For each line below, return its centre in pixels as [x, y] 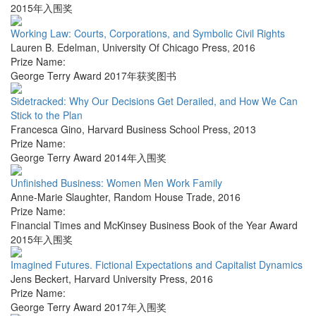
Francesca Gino [46, 129]
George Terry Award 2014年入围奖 [89, 158]
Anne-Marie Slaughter [59, 197]
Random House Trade [163, 197]
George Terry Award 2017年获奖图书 [93, 76]
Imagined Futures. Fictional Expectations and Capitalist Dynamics [157, 265]
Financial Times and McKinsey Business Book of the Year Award [154, 225]
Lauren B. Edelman [54, 48]
